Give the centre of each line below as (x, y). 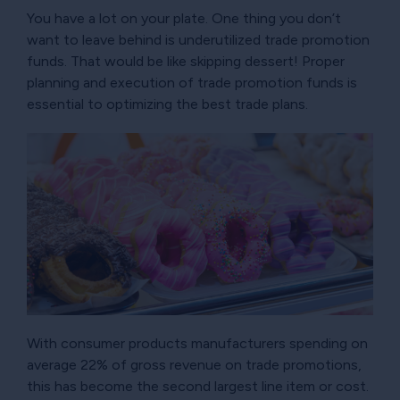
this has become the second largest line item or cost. (198, 386)
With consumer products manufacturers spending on (197, 343)
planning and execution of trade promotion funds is (192, 83)
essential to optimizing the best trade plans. (167, 104)
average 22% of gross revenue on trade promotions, (194, 364)
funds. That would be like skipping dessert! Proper (186, 62)
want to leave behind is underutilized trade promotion (198, 40)
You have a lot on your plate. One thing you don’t (184, 19)
